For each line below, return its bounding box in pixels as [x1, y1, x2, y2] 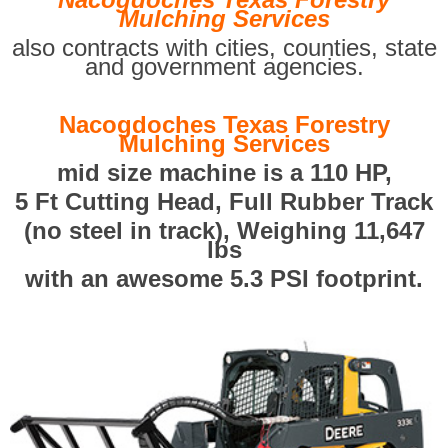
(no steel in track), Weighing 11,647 [23, 217, 425, 244]
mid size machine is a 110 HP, [56, 159, 392, 186]
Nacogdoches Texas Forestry [58, 111, 390, 138]
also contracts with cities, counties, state [11, 34, 437, 61]
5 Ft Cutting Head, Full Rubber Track [15, 188, 433, 215]
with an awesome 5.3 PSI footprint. [25, 265, 423, 292]
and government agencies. [84, 53, 364, 80]
